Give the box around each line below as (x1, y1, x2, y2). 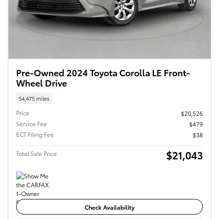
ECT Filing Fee (16, 130, 54, 138)
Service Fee (16, 119, 47, 128)
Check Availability (85, 202, 134, 211)
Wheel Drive (16, 76, 67, 89)
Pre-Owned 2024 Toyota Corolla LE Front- (16, 66, 190, 79)
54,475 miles (19, 94, 50, 102)
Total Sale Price (16, 149, 57, 157)
